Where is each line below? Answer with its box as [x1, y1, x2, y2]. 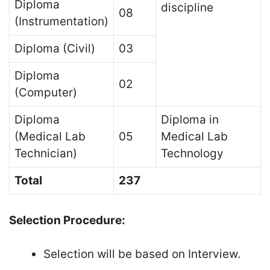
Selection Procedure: [9, 213, 125, 227]
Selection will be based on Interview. [43, 247, 240, 261]
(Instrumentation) [14, 14, 108, 28]
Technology [161, 146, 224, 160]
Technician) [14, 146, 77, 160]
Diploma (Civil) [14, 42, 95, 55]
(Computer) [14, 86, 77, 99]
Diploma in [161, 113, 219, 127]
